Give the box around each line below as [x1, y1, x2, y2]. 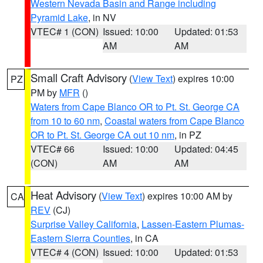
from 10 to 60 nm [31, 114, 100, 127]
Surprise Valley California [31, 217, 137, 231]
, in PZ [174, 128, 201, 141]
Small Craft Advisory [31, 70, 127, 85]
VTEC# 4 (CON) [31, 245, 99, 259]
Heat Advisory [31, 187, 96, 203]
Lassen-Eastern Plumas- [141, 217, 244, 231]
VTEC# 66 [31, 142, 75, 156]
